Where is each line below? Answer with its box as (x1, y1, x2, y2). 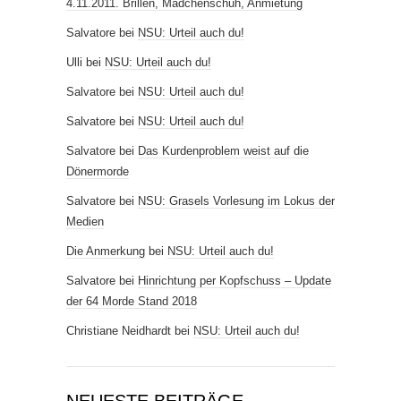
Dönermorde (66, 165, 129, 179)
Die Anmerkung (66, 244, 145, 259)
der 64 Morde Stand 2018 (66, 294, 197, 309)
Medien (66, 215, 104, 229)
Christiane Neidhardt (66, 324, 171, 338)
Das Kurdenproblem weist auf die (138, 144, 309, 158)
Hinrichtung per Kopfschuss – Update (138, 274, 331, 288)
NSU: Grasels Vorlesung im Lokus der (138, 194, 335, 209)
